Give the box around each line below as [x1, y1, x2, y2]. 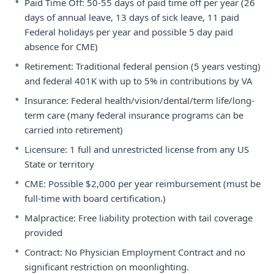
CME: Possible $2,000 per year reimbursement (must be [24, 177, 261, 190]
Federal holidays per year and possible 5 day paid [24, 26, 233, 38]
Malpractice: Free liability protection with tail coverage [24, 212, 253, 224]
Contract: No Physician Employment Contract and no [24, 246, 245, 258]
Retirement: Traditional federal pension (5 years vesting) [24, 60, 261, 72]
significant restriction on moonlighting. [24, 261, 189, 273]
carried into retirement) [24, 124, 123, 136]
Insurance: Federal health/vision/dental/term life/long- [24, 94, 254, 106]
